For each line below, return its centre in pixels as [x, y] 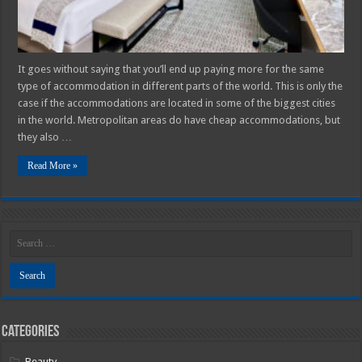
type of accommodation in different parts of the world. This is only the [181, 86]
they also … [45, 137]
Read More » [53, 165]
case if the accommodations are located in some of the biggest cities [177, 103]
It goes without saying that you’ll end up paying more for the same [171, 69]
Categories [31, 332]
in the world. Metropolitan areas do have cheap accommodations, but [179, 120]
